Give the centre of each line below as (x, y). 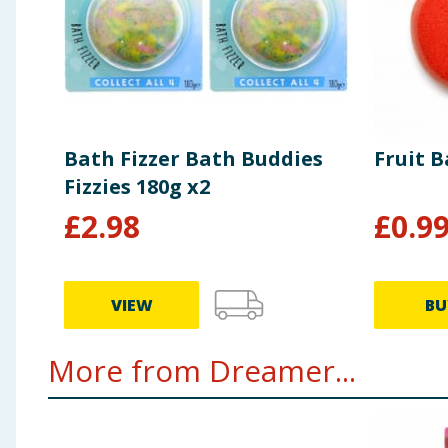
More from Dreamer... (202, 371)
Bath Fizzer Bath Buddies (193, 159)
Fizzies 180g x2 (137, 187)
